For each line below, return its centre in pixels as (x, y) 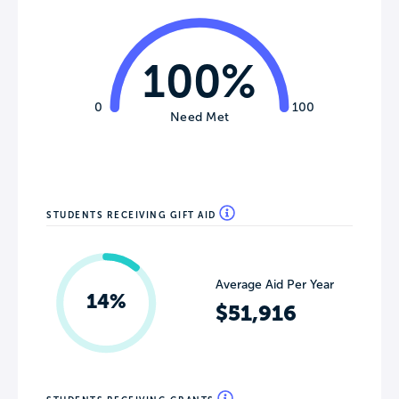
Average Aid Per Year (275, 285)
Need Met (199, 117)
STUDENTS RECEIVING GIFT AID (133, 215)
